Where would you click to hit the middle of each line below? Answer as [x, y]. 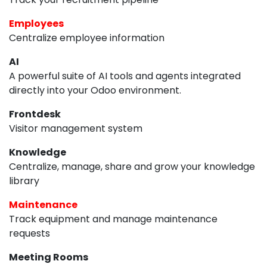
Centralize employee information [87, 38]
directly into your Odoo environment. [95, 90]
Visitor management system [76, 128]
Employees [36, 23]
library [24, 181]
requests [30, 233]
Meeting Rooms [49, 257]
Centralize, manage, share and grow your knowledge [132, 166]
